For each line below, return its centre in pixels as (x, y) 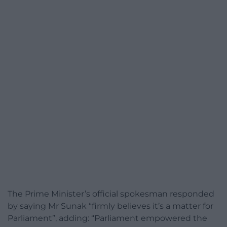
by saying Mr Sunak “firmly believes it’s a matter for (110, 206)
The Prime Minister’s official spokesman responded (111, 194)
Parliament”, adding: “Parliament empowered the (107, 218)
